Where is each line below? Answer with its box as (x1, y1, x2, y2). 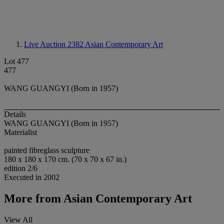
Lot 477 (4, 57, 29, 65)
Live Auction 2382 (24, 40, 85, 48)
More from (4, 192, 61, 205)
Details (4, 110, 26, 119)
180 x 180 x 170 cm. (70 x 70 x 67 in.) (4, 155, 126, 164)
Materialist (4, 128, 37, 137)
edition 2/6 (4, 164, 37, 173)
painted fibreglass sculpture (4, 146, 89, 155)
